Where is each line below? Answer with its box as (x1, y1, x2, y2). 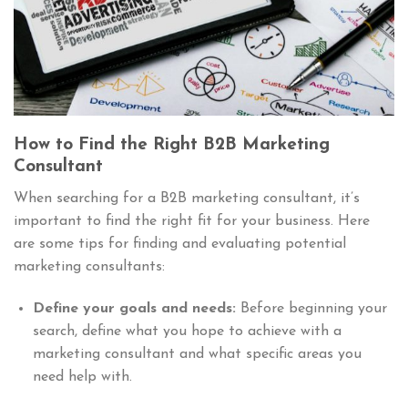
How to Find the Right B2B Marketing (14, 137, 330, 155)
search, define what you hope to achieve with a (32, 323, 342, 339)
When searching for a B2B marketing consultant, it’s (14, 190, 360, 206)
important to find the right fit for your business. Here (14, 213, 370, 229)
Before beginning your (240, 301, 387, 316)
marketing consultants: (14, 259, 165, 274)
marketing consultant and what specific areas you (32, 346, 362, 362)
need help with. (32, 369, 132, 384)
